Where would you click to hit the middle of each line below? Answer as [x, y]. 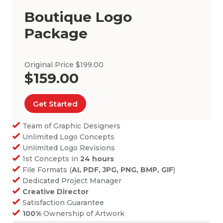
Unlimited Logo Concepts [68, 137]
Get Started [56, 104]
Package [56, 34]
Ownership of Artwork [83, 214]
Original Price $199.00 [64, 65]
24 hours [97, 159]
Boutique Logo [78, 17]
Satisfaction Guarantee [62, 203]
